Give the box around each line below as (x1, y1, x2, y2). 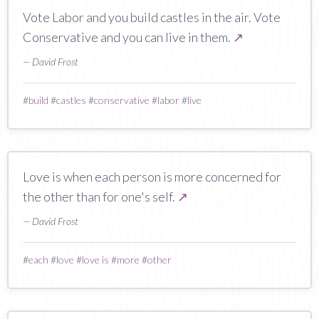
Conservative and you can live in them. (23, 28, 233, 45)
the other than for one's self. (23, 188, 177, 204)
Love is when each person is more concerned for (23, 168, 281, 184)
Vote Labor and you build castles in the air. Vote (23, 9, 281, 25)
